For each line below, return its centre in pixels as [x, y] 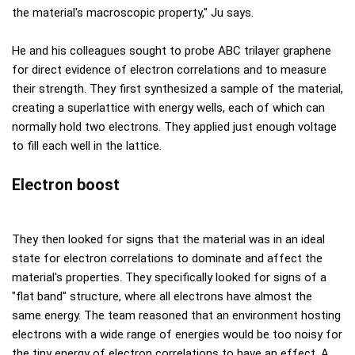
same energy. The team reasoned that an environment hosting [176, 315]
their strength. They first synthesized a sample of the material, [177, 88]
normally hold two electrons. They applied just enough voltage [174, 126]
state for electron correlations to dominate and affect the [167, 258]
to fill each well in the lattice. [87, 145]
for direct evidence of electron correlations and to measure [169, 69]
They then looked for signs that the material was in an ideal [168, 239]
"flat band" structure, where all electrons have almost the [162, 296]
